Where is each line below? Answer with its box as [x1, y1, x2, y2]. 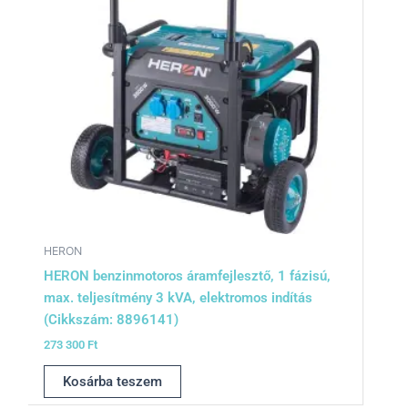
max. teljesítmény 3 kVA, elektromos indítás [43, 289, 312, 306]
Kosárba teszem [62, 372, 162, 390]
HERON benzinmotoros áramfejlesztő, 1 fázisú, [43, 267, 331, 284]
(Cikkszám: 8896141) [43, 311, 178, 328]
